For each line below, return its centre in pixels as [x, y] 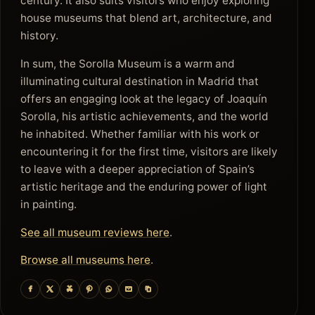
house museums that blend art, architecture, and [146, 18]
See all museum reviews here [95, 232]
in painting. [49, 204]
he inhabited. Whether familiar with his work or [140, 134]
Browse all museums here [85, 260]
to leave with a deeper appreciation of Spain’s [137, 169]
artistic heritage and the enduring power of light [144, 186]
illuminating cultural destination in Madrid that [140, 81]
